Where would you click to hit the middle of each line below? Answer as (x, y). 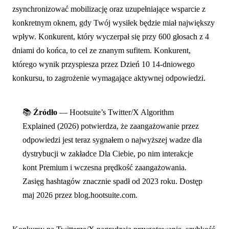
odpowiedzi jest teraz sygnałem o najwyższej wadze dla (112, 140)
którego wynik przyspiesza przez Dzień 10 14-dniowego (104, 64)
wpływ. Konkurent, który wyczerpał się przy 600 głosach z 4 (111, 36)
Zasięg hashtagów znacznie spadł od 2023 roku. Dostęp (112, 181)
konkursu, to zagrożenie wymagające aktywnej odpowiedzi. (109, 78)
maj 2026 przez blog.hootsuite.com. (80, 195)
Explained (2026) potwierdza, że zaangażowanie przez (111, 126)
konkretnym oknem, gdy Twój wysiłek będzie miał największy (113, 22)
